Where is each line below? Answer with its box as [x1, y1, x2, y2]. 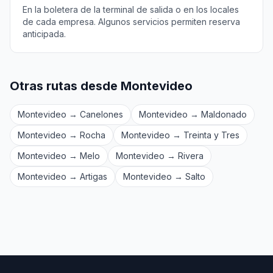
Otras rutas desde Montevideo [10, 79, 193, 93]
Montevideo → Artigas [18, 171, 107, 182]
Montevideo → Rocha [18, 130, 105, 140]
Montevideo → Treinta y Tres [121, 130, 239, 140]
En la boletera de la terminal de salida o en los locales [23, 4, 239, 15]
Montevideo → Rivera [116, 151, 204, 161]
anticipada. [23, 29, 66, 39]
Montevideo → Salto [123, 171, 205, 182]
